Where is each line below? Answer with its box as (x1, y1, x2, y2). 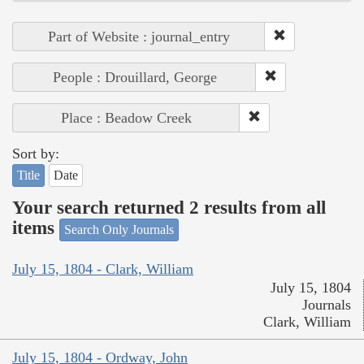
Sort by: (12, 145, 59, 162)
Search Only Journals (64, 222, 174, 236)
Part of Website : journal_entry (48, 28, 230, 45)
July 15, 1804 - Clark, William (12, 261, 193, 278)
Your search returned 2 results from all (12, 197, 326, 219)
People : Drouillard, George (52, 68, 217, 85)
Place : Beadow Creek (61, 109, 192, 126)
